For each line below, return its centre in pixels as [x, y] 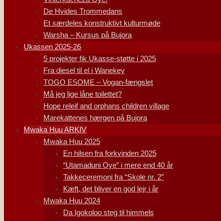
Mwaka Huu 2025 [72, 141]
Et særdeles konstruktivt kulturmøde [102, 23]
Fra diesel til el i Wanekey [84, 70]
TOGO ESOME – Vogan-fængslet [98, 82]
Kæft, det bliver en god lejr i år [111, 189]
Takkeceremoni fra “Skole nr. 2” [113, 177]
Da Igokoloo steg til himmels [109, 212]
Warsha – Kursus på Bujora [88, 35]
